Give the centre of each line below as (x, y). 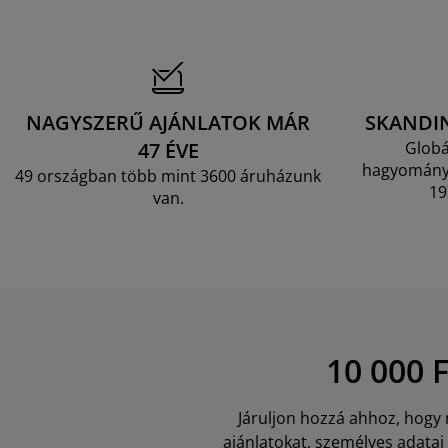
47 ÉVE (168, 150)
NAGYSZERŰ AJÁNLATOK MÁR (168, 122)
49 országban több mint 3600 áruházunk (168, 175)
